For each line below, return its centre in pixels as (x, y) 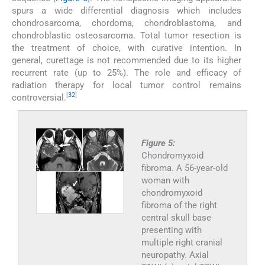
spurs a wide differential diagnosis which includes (127, 10)
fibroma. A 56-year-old (184, 168)
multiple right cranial (182, 242)
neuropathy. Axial (175, 255)
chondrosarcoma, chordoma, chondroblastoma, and (127, 23)
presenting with (171, 230)
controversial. (39, 97)
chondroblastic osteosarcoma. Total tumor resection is (127, 35)
